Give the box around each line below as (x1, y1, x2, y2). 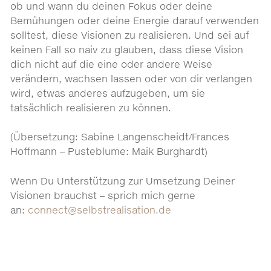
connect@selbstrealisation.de (28, 203, 172, 216)
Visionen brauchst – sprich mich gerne (10, 189, 196, 201)
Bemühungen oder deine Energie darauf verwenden (10, 14, 260, 27)
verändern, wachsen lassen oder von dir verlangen (10, 72, 253, 85)
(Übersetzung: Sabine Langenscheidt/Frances (10, 131, 230, 143)
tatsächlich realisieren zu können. (10, 101, 172, 114)
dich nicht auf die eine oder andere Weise (10, 57, 213, 70)
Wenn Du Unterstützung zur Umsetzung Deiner (10, 174, 235, 187)
